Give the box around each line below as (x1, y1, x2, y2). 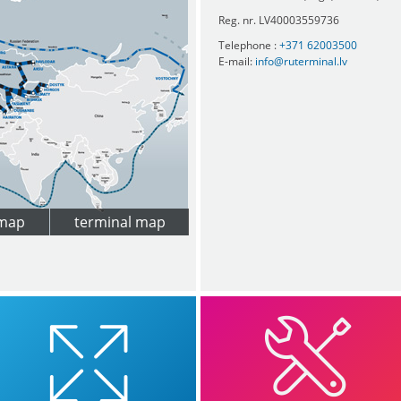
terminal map (73, 212, 166, 232)
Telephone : (218, 38, 279, 53)
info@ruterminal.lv (255, 54, 347, 69)
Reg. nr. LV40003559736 (218, 13, 339, 28)
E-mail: (218, 54, 255, 69)
